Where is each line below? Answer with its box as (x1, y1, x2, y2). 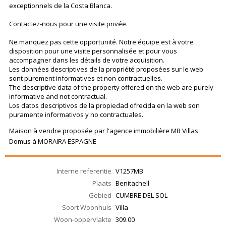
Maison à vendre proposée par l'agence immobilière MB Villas (9, 126, 198, 136)
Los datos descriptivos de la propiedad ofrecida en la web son (9, 101, 200, 110)
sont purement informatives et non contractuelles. (9, 74, 162, 83)
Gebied (89, 191, 111, 200)
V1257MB (116, 166, 143, 176)
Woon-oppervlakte (54, 215, 111, 224)
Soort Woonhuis (62, 203, 111, 212)
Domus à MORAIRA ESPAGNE (9, 137, 96, 146)
